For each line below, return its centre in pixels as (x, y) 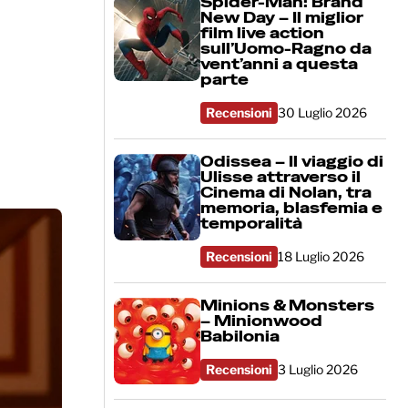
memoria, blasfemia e (291, 209)
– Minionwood (261, 321)
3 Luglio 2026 (318, 370)
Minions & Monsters (287, 306)
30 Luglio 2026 (322, 113)
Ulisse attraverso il (280, 178)
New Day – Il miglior (282, 18)
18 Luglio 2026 (321, 257)
